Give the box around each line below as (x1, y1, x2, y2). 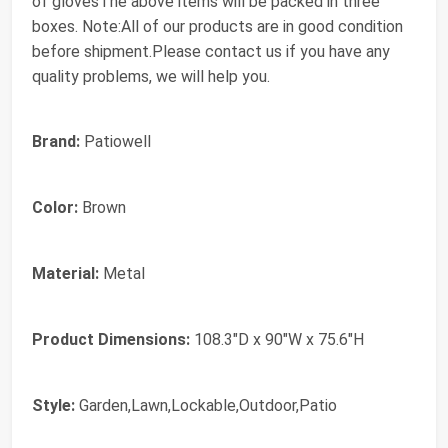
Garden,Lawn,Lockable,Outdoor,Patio (75, 396, 337, 416)
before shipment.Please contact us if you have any (32, 42, 390, 62)
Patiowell (80, 132, 151, 152)
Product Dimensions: (32, 330, 190, 350)
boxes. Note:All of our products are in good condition (32, 17, 403, 37)
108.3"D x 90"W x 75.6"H (190, 330, 364, 350)
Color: (32, 198, 78, 218)
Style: (32, 396, 75, 416)
